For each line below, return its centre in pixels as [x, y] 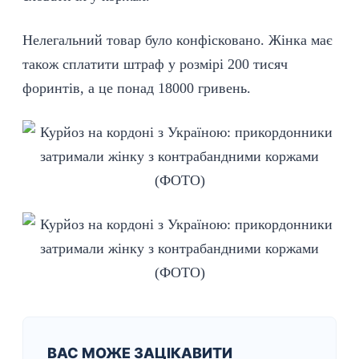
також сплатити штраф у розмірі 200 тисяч [155, 64]
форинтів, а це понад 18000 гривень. [137, 88]
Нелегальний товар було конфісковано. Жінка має [177, 40]
